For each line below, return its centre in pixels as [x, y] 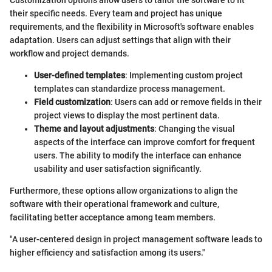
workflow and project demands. [70, 53]
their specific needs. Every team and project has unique [116, 13]
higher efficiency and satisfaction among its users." [107, 252]
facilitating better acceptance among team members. [113, 217]
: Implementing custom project [184, 75]
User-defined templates [80, 75]
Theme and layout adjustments [94, 128]
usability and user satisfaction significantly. [118, 168]
